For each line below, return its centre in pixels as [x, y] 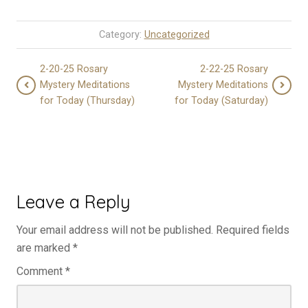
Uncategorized [177, 35]
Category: [121, 35]
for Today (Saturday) [221, 101]
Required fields [253, 230]
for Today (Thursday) [87, 101]
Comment [41, 272]
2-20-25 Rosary [74, 69]
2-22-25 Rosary [234, 69]
